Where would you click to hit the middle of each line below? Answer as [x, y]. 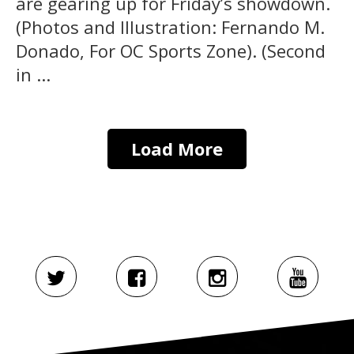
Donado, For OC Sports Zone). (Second [171, 51]
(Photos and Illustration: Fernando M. [170, 27]
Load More [177, 148]
